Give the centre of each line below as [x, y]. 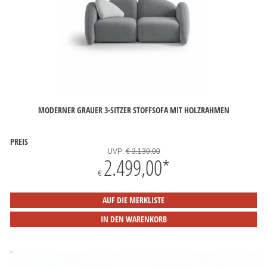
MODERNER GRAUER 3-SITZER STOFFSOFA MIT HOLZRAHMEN [133, 110]
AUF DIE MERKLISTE [133, 200]
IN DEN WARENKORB [133, 219]
